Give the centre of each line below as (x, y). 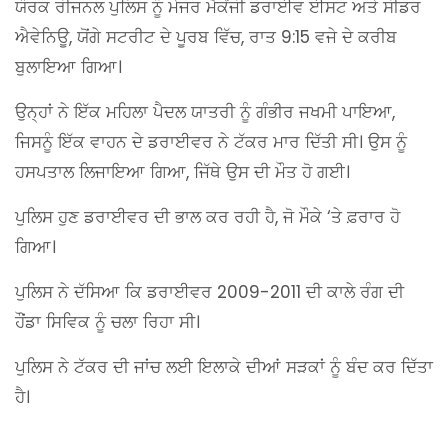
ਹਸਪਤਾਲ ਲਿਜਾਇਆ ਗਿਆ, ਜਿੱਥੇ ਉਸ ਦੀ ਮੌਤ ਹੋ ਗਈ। (182, 172)
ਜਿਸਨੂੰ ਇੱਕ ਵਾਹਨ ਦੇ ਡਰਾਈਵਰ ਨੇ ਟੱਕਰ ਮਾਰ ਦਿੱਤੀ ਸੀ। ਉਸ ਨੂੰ (211, 142)
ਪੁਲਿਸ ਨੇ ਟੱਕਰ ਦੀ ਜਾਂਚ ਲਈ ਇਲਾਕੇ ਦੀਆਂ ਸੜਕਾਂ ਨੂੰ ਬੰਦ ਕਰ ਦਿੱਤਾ (224, 367)
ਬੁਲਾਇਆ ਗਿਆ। (68, 67)
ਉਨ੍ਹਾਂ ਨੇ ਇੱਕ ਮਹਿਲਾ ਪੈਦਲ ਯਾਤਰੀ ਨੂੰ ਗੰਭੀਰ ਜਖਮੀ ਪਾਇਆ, (205, 112)
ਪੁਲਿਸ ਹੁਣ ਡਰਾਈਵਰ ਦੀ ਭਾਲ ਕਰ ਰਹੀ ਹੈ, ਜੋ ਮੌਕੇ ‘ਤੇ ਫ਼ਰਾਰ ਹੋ (207, 217)
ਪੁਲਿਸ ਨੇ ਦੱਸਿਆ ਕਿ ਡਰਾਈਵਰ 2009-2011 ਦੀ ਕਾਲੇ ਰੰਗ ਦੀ (209, 292)
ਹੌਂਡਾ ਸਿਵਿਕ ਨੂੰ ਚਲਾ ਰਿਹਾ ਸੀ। (107, 322)
